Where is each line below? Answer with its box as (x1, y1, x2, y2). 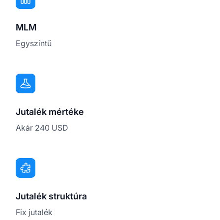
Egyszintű (16, 38, 52, 48)
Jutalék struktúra (16, 191, 87, 201)
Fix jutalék (16, 207, 53, 217)
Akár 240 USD (16, 122, 68, 133)
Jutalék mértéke (16, 106, 84, 117)
